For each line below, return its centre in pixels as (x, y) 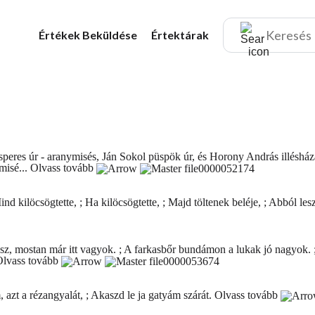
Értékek (60, 35)
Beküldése (110, 35)
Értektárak (180, 35)
